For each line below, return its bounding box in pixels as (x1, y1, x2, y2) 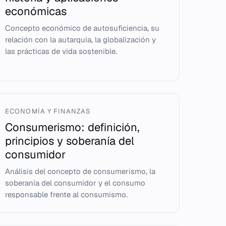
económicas (5, 4, 67, 18)
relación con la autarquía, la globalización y (5, 35, 156, 44)
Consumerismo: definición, (5, 120, 140, 134)
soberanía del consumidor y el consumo (5, 178, 146, 188)
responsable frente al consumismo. (5, 190, 128, 199)
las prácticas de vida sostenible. (5, 46, 118, 56)
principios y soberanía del (5, 134, 135, 148)
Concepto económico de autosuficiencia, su (5, 23, 160, 33)
